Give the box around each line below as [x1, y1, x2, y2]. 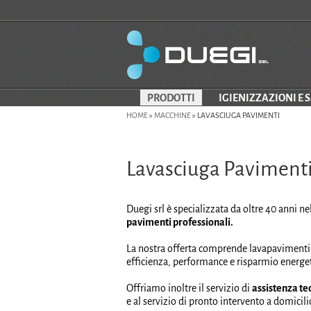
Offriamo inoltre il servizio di [126, 283, 252, 294]
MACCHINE [154, 111, 191, 119]
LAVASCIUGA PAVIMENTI [197, 111, 280, 119]
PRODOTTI [146, 92, 195, 103]
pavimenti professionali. [126, 217, 233, 228]
